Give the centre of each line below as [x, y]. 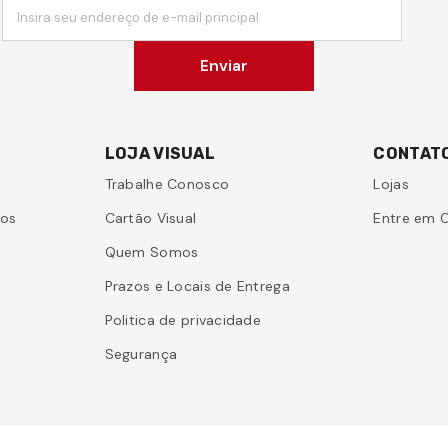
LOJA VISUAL [160, 154]
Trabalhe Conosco [167, 184]
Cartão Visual [150, 218]
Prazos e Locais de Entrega [197, 286]
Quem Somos [151, 252]
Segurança [141, 354]
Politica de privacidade [183, 320]
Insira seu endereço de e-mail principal [137, 18]
